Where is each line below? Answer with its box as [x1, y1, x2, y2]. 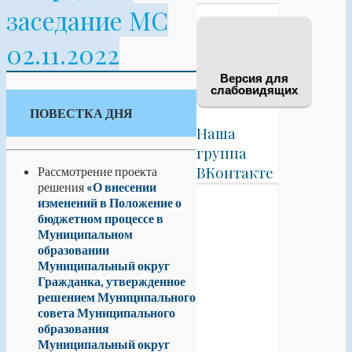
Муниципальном [38, 225, 133, 241]
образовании [38, 241, 109, 257]
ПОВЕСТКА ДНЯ [30, 104, 133, 120]
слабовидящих [210, 83, 298, 97]
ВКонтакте [196, 163, 273, 183]
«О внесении [84, 178, 156, 194]
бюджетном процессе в [38, 210, 163, 225]
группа [196, 143, 247, 163]
